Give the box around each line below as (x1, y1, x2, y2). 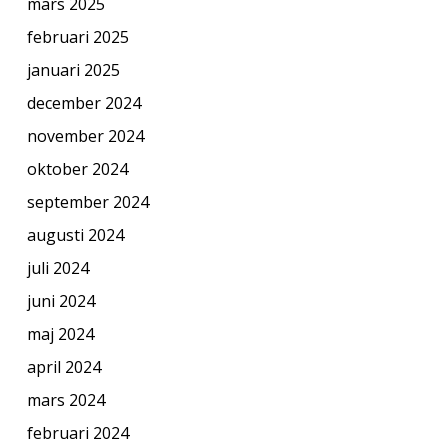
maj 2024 (26, 322, 94, 345)
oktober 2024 (26, 157, 128, 180)
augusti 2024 (26, 223, 124, 246)
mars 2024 (26, 388, 105, 411)
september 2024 (26, 190, 149, 213)
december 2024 (26, 91, 141, 114)
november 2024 (26, 124, 144, 147)
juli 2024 (26, 256, 89, 279)
